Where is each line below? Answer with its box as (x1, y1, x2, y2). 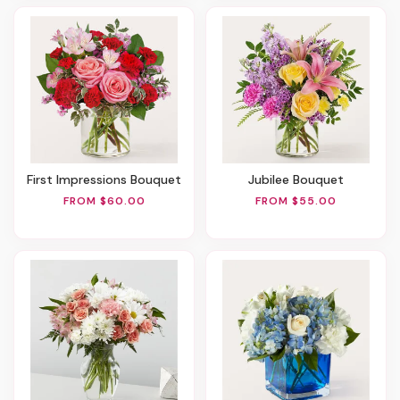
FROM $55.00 (255, 193, 337, 208)
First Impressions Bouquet (33, 171, 181, 188)
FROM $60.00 (62, 193, 146, 208)
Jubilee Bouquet (254, 171, 344, 188)
